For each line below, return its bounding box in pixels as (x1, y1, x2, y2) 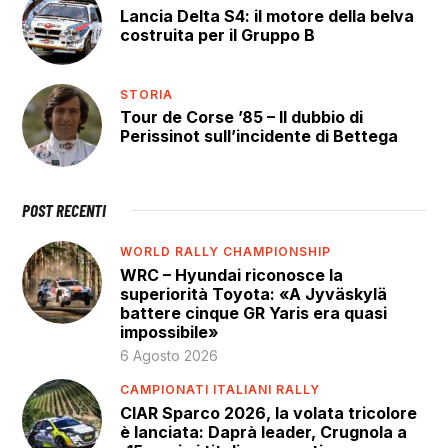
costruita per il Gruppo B (120, 24, 316, 45)
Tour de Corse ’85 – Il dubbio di (120, 107, 364, 128)
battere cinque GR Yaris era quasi (120, 302, 388, 323)
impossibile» (120, 321, 220, 342)
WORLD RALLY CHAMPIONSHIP (120, 244, 332, 260)
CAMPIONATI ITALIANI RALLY (120, 382, 321, 398)
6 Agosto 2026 (120, 346, 219, 364)
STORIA (120, 87, 174, 103)
